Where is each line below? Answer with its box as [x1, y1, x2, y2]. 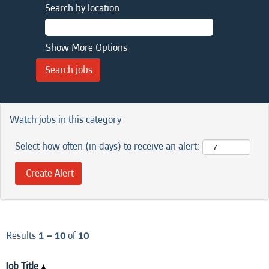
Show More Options [46, 40, 127, 55]
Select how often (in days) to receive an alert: [15, 139, 200, 154]
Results [6, 228, 38, 243]
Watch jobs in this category [10, 112, 121, 127]
